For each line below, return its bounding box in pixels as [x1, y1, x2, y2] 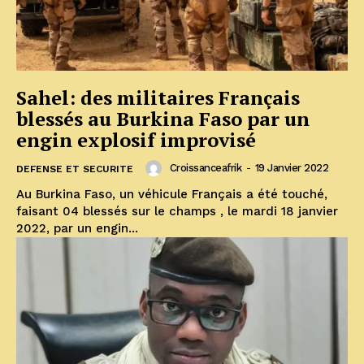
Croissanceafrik [169, 162, 241, 175]
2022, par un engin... [16, 221, 138, 236]
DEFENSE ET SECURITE [16, 163, 133, 175]
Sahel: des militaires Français [16, 84, 300, 111]
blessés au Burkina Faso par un [16, 106, 310, 132]
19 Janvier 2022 [254, 162, 328, 175]
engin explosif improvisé [16, 127, 256, 154]
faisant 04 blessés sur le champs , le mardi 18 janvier [16, 204, 338, 219]
